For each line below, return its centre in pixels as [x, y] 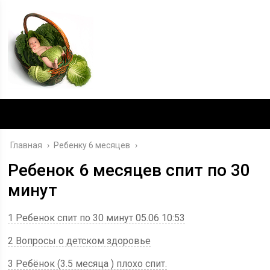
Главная [27, 145]
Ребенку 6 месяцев [92, 145]
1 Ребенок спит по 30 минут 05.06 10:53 [97, 218]
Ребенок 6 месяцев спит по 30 [129, 170]
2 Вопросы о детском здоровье [80, 241]
